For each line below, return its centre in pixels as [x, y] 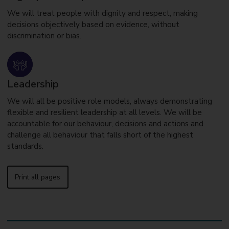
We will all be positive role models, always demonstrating [109, 101]
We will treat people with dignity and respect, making [102, 13]
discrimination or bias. [44, 36]
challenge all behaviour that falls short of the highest [100, 135]
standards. [25, 146]
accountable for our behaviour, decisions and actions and [105, 124]
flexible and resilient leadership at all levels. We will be [104, 113]
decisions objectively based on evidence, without [93, 24]
